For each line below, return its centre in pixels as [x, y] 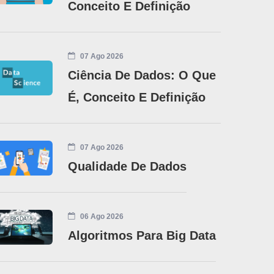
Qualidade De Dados [128, 166]
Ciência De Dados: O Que [142, 75]
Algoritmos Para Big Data [142, 235]
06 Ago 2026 [101, 216]
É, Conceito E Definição [137, 97]
